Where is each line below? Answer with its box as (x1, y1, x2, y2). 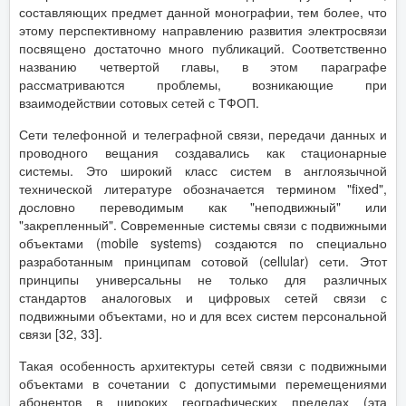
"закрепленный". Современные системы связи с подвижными (19, 216, 387, 234)
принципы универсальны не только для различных (19, 270, 387, 288)
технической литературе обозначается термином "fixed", (19, 179, 387, 198)
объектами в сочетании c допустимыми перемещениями (19, 374, 387, 392)
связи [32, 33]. (19, 324, 102, 343)
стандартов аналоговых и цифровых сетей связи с (19, 288, 387, 306)
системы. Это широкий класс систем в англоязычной (19, 161, 387, 179)
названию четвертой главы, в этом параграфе (19, 57, 387, 75)
